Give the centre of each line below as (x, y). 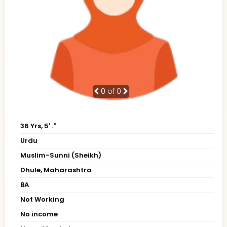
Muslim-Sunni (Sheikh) (61, 155)
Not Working (42, 199)
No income (39, 214)
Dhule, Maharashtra (56, 170)
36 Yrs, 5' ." (38, 126)
